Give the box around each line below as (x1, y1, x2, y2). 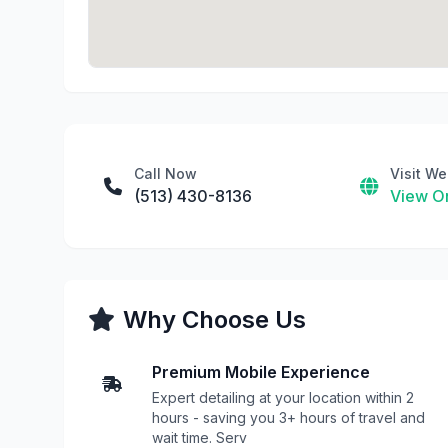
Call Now (134, 165, 197, 182)
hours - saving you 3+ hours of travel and (152, 409, 425, 426)
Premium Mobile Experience (152, 362, 370, 382)
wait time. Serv (152, 429, 247, 446)
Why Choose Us (123, 305, 306, 334)
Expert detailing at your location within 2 (152, 389, 414, 406)
